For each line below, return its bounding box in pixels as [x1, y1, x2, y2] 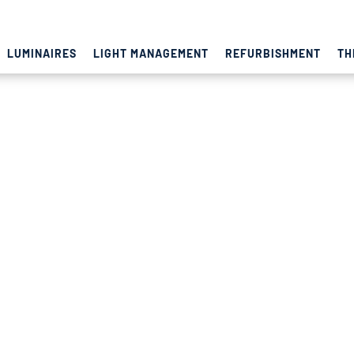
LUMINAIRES [7, 47, 77, 60]
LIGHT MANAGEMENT [93, 47, 209, 60]
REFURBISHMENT [224, 47, 321, 60]
